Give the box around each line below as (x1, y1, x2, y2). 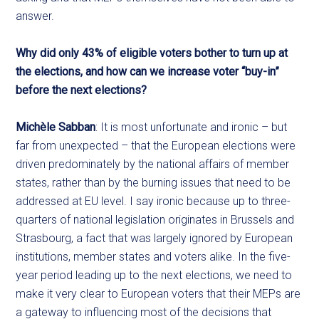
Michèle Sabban (16, 120, 96, 134)
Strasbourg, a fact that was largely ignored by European (16, 231, 293, 245)
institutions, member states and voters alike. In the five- (16, 250, 291, 263)
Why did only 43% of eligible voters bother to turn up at (16, 46, 288, 60)
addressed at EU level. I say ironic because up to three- (16, 194, 291, 208)
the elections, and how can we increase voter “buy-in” (16, 65, 280, 78)
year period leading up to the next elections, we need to (16, 268, 293, 282)
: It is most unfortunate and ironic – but (95, 120, 288, 134)
